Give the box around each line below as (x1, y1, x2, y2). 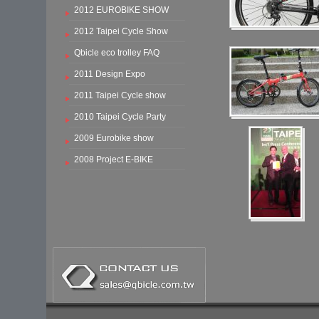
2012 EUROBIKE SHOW (73, 5, 169, 15)
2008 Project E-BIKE (73, 155, 153, 164)
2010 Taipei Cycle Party (73, 112, 166, 122)
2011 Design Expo (73, 69, 145, 79)
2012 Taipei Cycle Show (73, 26, 168, 36)
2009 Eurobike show (73, 133, 154, 143)
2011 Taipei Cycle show (73, 90, 166, 100)
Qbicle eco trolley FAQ (73, 48, 159, 58)
